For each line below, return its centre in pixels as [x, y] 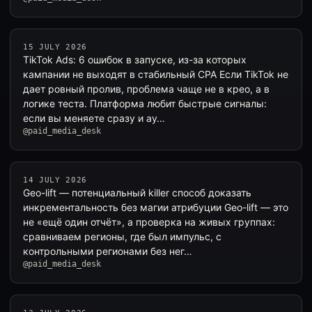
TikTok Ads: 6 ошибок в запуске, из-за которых [135, 60]
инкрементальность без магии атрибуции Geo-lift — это [156, 207]
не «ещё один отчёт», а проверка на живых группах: [149, 222]
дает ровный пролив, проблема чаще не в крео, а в [146, 89]
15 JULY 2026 [55, 47]
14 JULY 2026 [55, 180]
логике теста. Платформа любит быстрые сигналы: [145, 103]
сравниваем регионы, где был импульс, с [122, 236]
